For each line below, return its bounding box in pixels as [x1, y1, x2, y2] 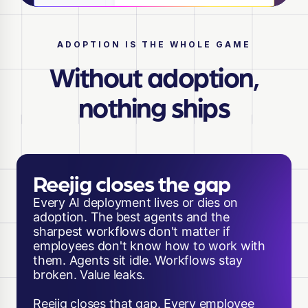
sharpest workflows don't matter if [33, 223, 230, 239]
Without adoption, [49, 58, 259, 92]
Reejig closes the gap [33, 168, 230, 196]
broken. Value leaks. [33, 267, 164, 282]
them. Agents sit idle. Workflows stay [33, 252, 243, 267]
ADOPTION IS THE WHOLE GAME [57, 38, 251, 49]
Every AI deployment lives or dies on [33, 195, 238, 210]
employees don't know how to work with [33, 238, 265, 253]
